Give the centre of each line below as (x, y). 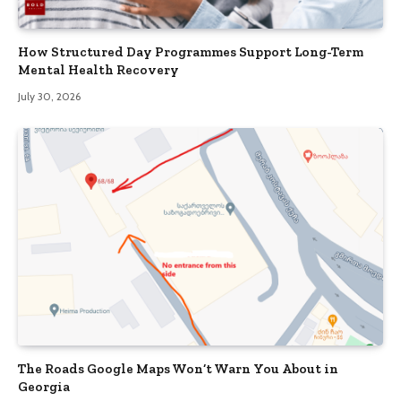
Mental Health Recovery (98, 69)
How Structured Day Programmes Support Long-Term (191, 51)
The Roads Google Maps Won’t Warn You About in (178, 368)
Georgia (44, 386)
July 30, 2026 (49, 96)
